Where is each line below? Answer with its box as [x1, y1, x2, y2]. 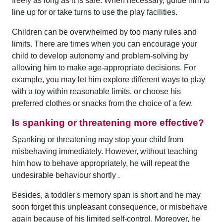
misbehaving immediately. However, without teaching [11, 147, 198, 156]
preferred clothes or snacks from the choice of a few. [11, 99, 193, 108]
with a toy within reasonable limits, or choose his [11, 87, 181, 96]
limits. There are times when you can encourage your [11, 39, 197, 48]
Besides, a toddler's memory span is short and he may [11, 191, 201, 200]
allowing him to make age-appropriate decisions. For [11, 63, 196, 72]
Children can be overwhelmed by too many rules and [11, 27, 197, 36]
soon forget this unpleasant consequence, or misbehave [11, 203, 208, 212]
